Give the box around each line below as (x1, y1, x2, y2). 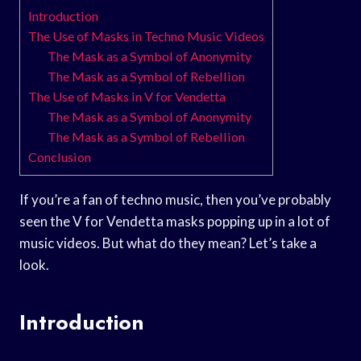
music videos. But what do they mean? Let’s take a (19, 234, 317, 251)
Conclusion (28, 148, 91, 164)
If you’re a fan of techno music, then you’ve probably (19, 190, 331, 208)
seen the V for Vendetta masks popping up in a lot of (19, 212, 330, 230)
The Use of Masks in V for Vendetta (28, 88, 226, 104)
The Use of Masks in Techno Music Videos (28, 27, 264, 44)
